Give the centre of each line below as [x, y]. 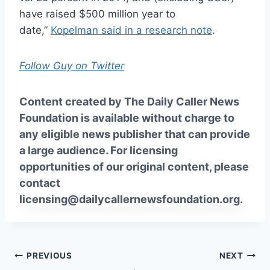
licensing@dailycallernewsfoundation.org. [131, 199]
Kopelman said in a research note [131, 30]
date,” [35, 30]
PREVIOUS [49, 256]
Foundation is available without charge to [127, 118]
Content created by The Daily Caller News [129, 101]
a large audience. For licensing [99, 150]
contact [40, 183]
